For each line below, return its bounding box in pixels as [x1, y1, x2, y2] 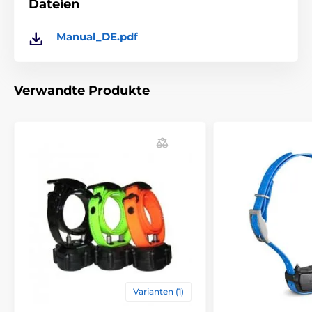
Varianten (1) [133, 286, 184, 297]
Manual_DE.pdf [56, 30, 138, 44]
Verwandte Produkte [14, 83, 150, 99]
